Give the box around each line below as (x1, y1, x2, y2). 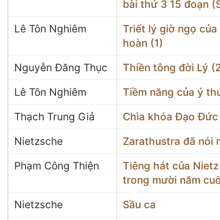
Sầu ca (123, 198, 156, 211)
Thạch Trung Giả (14, 110, 95, 123)
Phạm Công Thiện (14, 160, 99, 172)
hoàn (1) (123, 37, 163, 49)
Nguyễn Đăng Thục (14, 61, 108, 74)
